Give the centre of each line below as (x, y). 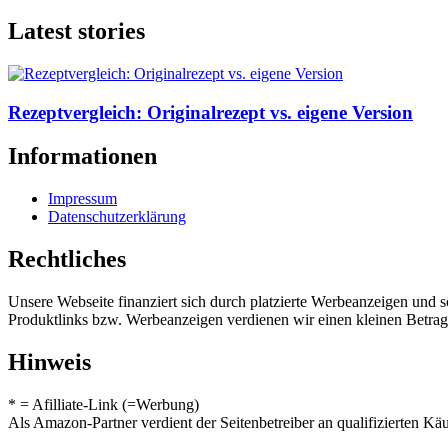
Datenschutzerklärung (117, 217)
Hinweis (49, 362)
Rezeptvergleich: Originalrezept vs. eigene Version (210, 112)
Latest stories (76, 30)
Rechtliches (67, 259)
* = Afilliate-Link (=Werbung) (103, 404)
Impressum (82, 199)
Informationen (82, 156)
